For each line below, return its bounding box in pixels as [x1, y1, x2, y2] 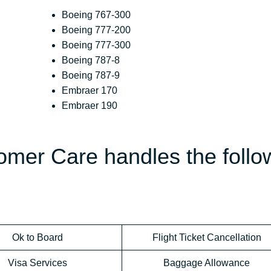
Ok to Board [11, 232, 63, 243]
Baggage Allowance [163, 258, 250, 269]
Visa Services [7, 258, 67, 269]
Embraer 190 [62, 100, 118, 111]
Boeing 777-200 [62, 25, 131, 36]
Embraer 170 [62, 85, 118, 96]
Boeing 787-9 [62, 70, 120, 81]
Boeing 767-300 [62, 10, 131, 21]
